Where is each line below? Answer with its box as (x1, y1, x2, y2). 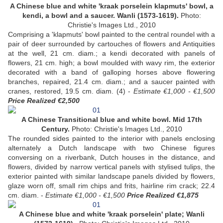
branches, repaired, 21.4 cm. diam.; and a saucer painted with (8, 78, 215, 86)
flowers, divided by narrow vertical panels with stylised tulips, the (8, 163, 215, 171)
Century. (41, 125, 72, 133)
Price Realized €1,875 (127, 191, 199, 200)
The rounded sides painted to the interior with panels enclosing (8, 134, 215, 143)
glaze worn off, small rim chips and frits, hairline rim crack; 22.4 (8, 182, 215, 190)
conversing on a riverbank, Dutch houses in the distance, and (8, 153, 215, 162)
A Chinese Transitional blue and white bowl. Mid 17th (21, 115, 202, 124)
